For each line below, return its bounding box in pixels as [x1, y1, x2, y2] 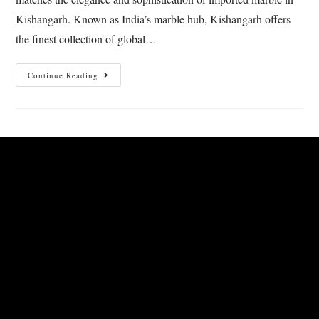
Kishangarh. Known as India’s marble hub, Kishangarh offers [16, 11, 291, 27]
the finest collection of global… [16, 31, 157, 47]
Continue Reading [28, 70, 99, 81]
